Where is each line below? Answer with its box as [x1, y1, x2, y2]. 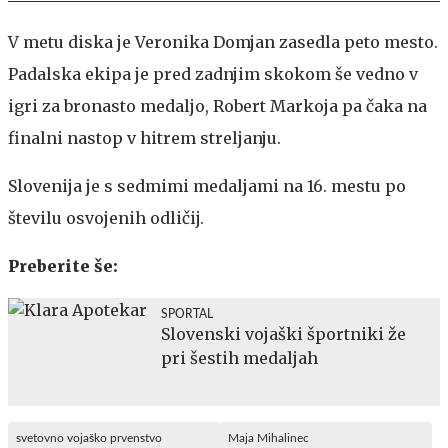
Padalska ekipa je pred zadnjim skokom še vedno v [8, 63, 418, 84]
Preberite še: [8, 255, 118, 276]
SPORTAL [161, 307, 213, 320]
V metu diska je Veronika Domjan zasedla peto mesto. [8, 31, 438, 52]
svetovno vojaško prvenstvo [16, 431, 162, 444]
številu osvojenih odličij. [8, 207, 204, 228]
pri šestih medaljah [161, 347, 318, 368]
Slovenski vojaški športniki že [161, 323, 406, 344]
